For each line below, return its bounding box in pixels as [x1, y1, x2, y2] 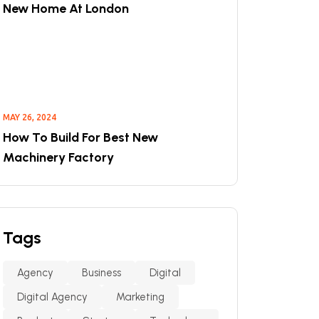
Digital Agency [17, 291, 88, 303]
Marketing [116, 291, 164, 303]
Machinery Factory [3, 150, 114, 165]
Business [82, 266, 121, 279]
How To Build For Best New [3, 130, 158, 145]
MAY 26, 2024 [3, 113, 56, 122]
